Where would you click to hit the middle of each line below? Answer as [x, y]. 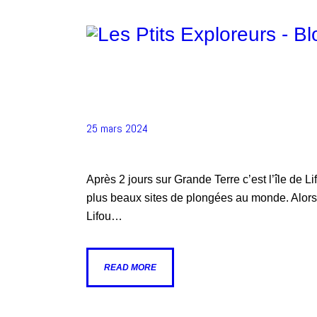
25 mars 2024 [117, 128]
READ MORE [130, 267]
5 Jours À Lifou [167, 98]
